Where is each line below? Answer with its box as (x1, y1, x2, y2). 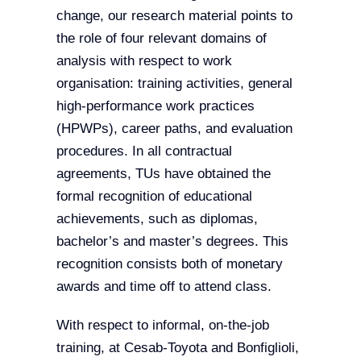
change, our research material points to (56, 8, 293, 24)
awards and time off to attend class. (56, 279, 272, 295)
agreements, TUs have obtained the (56, 166, 271, 182)
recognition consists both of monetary (56, 256, 283, 272)
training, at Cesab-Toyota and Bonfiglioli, (56, 340, 299, 356)
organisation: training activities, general (56, 76, 293, 92)
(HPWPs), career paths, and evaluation (56, 121, 293, 137)
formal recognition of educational (56, 189, 252, 205)
